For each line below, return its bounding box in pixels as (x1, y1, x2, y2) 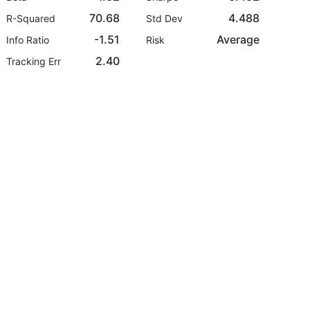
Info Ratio (6, 34, 50, 46)
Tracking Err (6, 55, 62, 67)
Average (216, 33, 259, 46)
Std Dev (145, 12, 183, 24)
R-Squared (6, 12, 56, 24)
